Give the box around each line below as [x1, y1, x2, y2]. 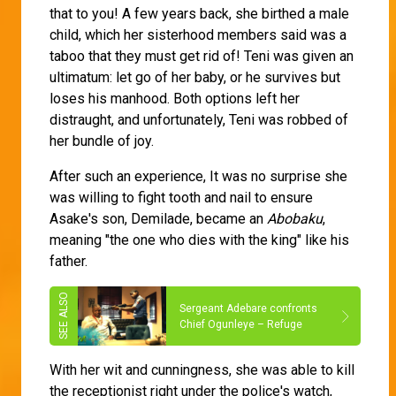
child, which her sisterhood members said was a [49, 27, 346, 44]
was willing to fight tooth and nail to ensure [49, 189, 313, 207]
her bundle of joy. [49, 133, 157, 150]
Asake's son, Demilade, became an [49, 210, 267, 228]
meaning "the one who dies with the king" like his [49, 232, 349, 249]
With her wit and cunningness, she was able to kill [49, 362, 354, 379]
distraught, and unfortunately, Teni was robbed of [49, 111, 348, 129]
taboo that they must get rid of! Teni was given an [49, 48, 354, 65]
